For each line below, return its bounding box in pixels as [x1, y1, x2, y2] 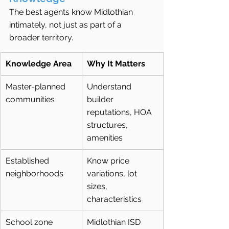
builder [87, 95, 116, 105]
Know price [87, 156, 131, 166]
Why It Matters [87, 59, 145, 69]
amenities [87, 133, 123, 143]
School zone [6, 217, 55, 227]
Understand [87, 82, 133, 92]
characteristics [87, 194, 142, 204]
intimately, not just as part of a [9, 20, 124, 30]
